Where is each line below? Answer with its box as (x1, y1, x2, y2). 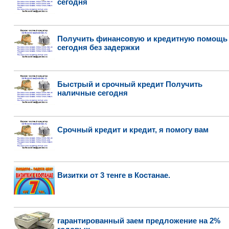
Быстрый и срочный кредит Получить (57, 80, 202, 88)
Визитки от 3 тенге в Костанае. (57, 171, 170, 179)
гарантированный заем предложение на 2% (57, 216, 220, 225)
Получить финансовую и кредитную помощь (57, 34, 227, 43)
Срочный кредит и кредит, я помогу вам (57, 125, 209, 134)
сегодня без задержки (57, 43, 140, 52)
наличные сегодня (57, 88, 128, 97)
